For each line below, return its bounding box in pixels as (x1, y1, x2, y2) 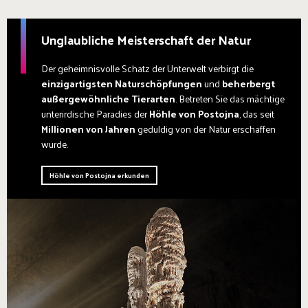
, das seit (239, 105, 274, 122)
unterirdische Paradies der (41, 105, 149, 122)
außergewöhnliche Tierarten (41, 90, 175, 107)
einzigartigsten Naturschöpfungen (41, 75, 202, 92)
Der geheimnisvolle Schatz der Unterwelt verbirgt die (41, 60, 254, 77)
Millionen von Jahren (41, 120, 135, 137)
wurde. (41, 135, 68, 153)
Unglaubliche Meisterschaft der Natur (41, 28, 251, 51)
